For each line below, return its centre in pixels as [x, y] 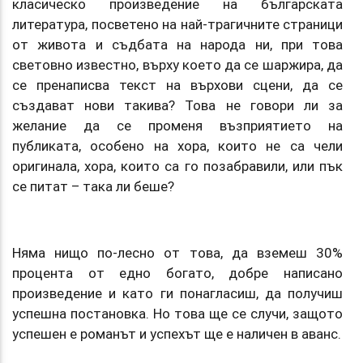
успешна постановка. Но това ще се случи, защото [177, 313]
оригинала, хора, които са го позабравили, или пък [177, 166]
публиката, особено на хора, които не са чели [177, 145]
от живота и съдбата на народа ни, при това [177, 44]
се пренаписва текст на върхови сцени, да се [177, 85]
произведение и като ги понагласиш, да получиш [177, 293]
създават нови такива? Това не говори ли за [177, 105]
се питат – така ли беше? [95, 186]
